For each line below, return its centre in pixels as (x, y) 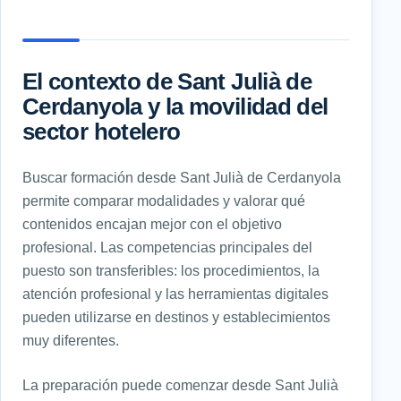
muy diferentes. (71, 340)
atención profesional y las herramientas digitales (175, 293)
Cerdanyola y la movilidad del (175, 106)
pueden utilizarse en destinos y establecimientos (176, 316)
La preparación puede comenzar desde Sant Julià (180, 384)
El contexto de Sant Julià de (167, 81)
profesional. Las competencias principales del (167, 247)
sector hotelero (102, 131)
